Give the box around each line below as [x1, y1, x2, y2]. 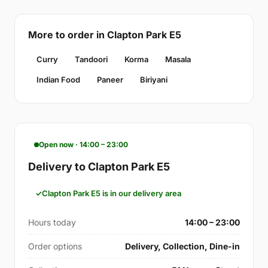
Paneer [97, 75, 123, 85]
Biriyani [140, 75, 167, 85]
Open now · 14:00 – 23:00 [39, 140, 128, 150]
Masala [165, 54, 191, 65]
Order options [28, 241, 82, 252]
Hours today [28, 217, 76, 228]
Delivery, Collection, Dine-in [125, 241, 240, 252]
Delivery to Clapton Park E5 [28, 160, 170, 173]
